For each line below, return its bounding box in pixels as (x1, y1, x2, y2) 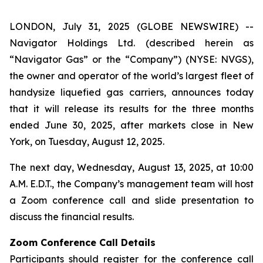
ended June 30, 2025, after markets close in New (9, 119, 254, 131)
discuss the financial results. (9, 211, 134, 222)
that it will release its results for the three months (9, 103, 254, 114)
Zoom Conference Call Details (9, 237, 156, 248)
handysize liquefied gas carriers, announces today (9, 86, 254, 98)
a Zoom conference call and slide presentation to (9, 194, 254, 206)
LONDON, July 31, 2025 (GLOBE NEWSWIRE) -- (9, 21, 254, 32)
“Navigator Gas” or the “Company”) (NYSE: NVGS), (9, 53, 254, 65)
